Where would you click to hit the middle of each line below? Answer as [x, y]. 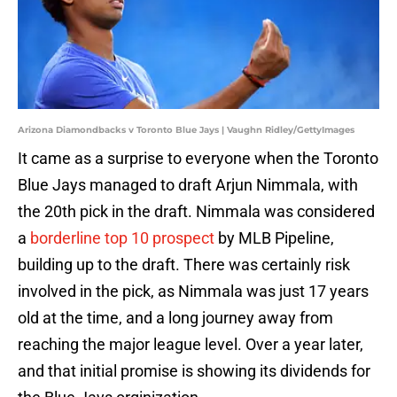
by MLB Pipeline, [274, 238]
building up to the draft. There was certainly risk [184, 265]
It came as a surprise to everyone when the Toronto [198, 159]
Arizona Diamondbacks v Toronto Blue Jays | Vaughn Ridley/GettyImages [186, 130]
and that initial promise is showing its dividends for [194, 371]
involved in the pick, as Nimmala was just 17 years [193, 292]
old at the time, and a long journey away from [175, 318]
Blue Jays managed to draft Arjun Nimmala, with [188, 185]
